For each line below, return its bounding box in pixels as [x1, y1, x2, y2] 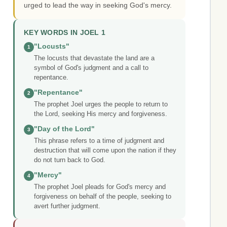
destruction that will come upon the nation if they [34, 146, 176, 155]
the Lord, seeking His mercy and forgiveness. [34, 110, 167, 118]
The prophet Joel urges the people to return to [34, 100, 168, 108]
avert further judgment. [34, 202, 100, 210]
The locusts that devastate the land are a [34, 54, 155, 62]
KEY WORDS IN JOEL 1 [24, 29, 106, 37]
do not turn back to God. [34, 156, 105, 164]
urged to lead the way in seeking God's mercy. [24, 1, 172, 10]
